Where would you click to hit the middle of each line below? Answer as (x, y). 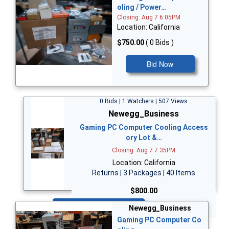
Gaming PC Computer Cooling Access (144, 127)
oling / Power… (142, 7)
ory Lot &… (144, 137)
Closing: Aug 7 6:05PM (149, 18)
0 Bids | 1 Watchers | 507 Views (144, 101)
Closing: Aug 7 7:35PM (144, 150)
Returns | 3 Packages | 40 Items (144, 173)
